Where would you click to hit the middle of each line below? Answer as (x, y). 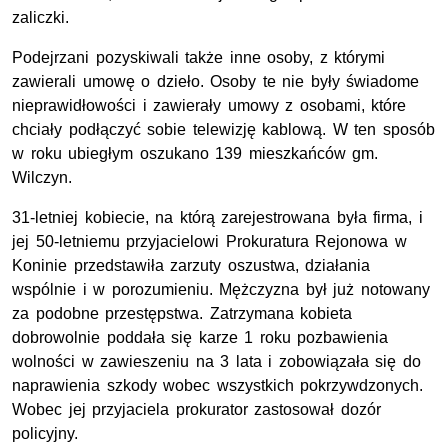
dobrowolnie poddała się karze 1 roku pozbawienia (200, 338)
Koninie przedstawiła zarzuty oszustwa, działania (191, 266)
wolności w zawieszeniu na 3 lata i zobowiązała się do (217, 362)
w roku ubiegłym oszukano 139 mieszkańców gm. (195, 154)
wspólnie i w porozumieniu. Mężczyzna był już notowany (221, 290)
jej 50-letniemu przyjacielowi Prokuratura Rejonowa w (209, 242)
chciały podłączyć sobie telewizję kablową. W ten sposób (223, 130)
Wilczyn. (42, 178)
